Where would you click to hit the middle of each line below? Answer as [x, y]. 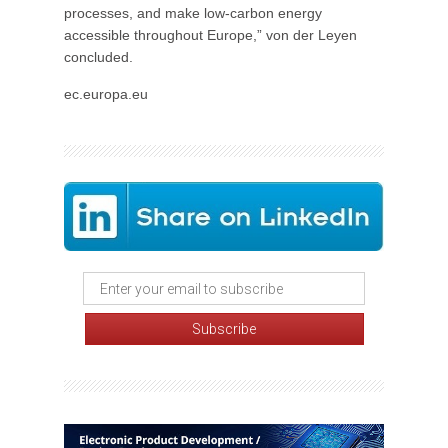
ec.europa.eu [106, 94]
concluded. [98, 57]
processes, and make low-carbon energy [193, 13]
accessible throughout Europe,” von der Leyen [210, 35]
